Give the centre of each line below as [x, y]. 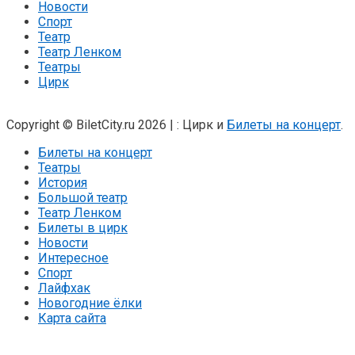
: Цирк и [202, 124]
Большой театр [83, 197]
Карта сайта [72, 318]
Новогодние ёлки [90, 303]
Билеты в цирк [83, 227]
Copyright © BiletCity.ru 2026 [88, 124]
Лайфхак [64, 288]
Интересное [73, 258]
